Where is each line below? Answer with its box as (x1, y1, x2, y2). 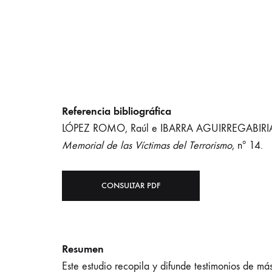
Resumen (62, 242, 104, 256)
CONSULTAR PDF (101, 180, 160, 191)
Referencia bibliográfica (62, 104, 171, 118)
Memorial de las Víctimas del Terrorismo (62, 139, 232, 152)
